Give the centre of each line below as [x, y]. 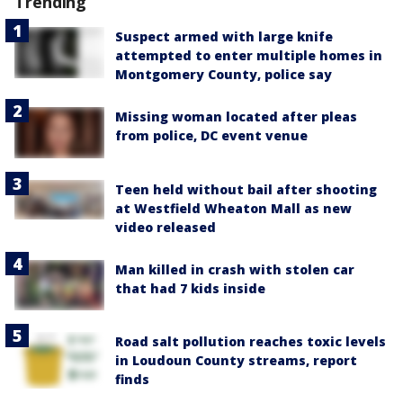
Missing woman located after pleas [236, 117]
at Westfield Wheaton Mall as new [233, 208]
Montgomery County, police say [224, 75]
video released [166, 227]
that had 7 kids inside [190, 288]
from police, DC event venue [211, 136]
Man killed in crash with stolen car [235, 269]
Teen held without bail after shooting [246, 189]
